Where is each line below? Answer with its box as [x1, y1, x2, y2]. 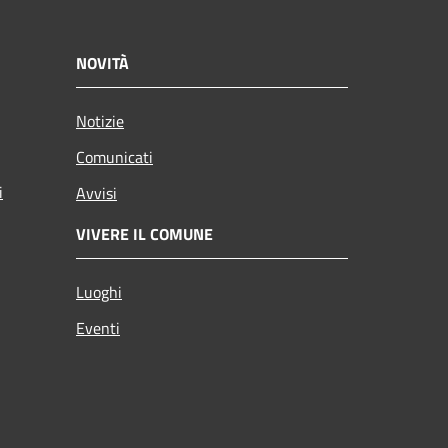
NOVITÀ [76, 50, 129, 75]
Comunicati [76, 144, 153, 169]
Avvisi [76, 180, 117, 205]
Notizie [76, 108, 124, 133]
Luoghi [76, 279, 122, 304]
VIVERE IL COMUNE [76, 221, 213, 246]
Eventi [76, 315, 120, 340]
